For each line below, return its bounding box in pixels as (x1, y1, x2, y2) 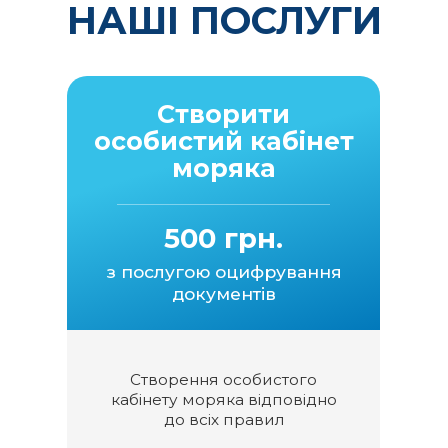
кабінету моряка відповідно (110, 390, 337, 409)
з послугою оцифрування (105, 261, 342, 282)
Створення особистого (130, 370, 318, 389)
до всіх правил (163, 410, 284, 429)
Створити (157, 99, 291, 129)
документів (171, 283, 276, 304)
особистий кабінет (93, 126, 354, 156)
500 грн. (164, 222, 284, 255)
